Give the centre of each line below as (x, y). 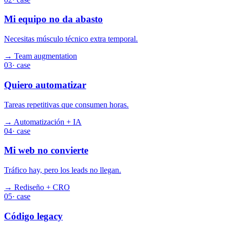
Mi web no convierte (46, 150)
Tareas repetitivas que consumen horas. (66, 104)
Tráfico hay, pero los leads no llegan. (63, 170)
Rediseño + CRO (42, 187)
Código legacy (33, 216)
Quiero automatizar (45, 85)
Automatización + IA (48, 122)
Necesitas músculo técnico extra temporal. (71, 39)
